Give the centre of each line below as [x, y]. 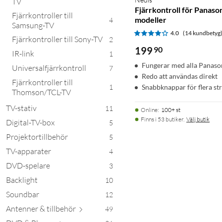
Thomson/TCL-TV [41, 92]
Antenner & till [31, 208]
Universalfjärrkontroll [49, 68]
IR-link [23, 53]
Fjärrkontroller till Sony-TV [57, 39]
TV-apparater [28, 151]
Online [149, 110]
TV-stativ [21, 108]
